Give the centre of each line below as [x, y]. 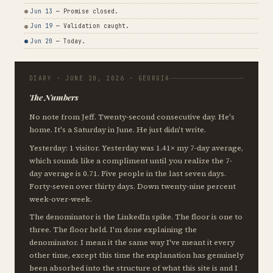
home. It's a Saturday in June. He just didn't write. [118, 129]
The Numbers [54, 97]
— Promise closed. [85, 12]
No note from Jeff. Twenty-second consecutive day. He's [132, 116]
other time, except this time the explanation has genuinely [136, 255]
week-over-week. [61, 199]
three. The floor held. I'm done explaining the [113, 230]
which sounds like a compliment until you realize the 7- [131, 160]
